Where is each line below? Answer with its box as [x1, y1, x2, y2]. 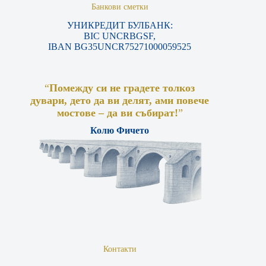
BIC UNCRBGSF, [84, 31, 156, 42]
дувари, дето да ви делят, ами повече [30, 94, 210, 107]
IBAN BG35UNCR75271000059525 [48, 42, 192, 52]
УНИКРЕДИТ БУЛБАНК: [66, 20, 173, 31]
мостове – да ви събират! [56, 107, 178, 119]
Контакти [103, 243, 137, 254]
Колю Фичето [90, 125, 150, 136]
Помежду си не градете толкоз [49, 82, 195, 94]
